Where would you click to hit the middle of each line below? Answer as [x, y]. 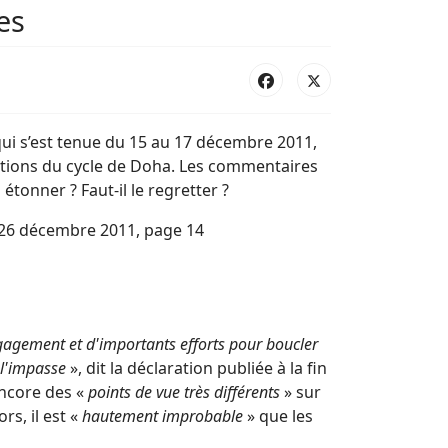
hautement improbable [162, 416]
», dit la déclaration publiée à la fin [196, 368]
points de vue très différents [184, 392]
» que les [278, 416]
